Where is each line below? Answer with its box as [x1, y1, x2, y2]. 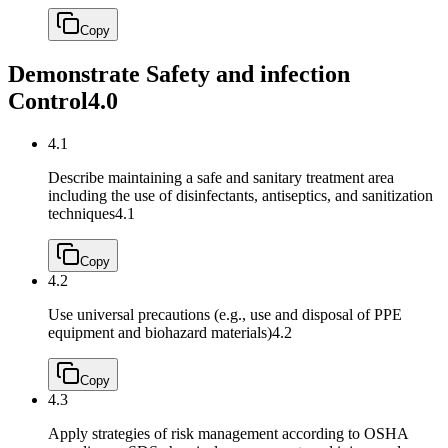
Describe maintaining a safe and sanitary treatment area [48, 169, 394, 187]
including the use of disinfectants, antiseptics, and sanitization [48, 187, 433, 205]
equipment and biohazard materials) [48, 324, 272, 342]
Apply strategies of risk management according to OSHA [48, 425, 408, 443]
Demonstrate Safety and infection [8, 61, 350, 88]
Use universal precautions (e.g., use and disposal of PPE [48, 306, 402, 324]
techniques [48, 205, 115, 223]
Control [8, 88, 88, 115]
